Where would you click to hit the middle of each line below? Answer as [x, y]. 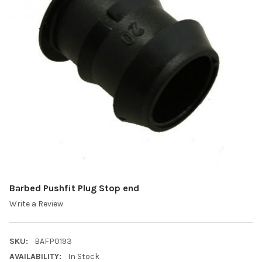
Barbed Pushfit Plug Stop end [74, 188]
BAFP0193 [53, 242]
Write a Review [36, 204]
